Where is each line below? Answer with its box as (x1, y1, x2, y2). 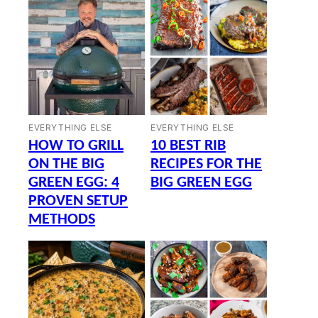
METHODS (28, 212, 95, 228)
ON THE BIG (28, 156, 104, 172)
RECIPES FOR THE (150, 156, 262, 172)
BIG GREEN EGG (150, 175, 252, 191)
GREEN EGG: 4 (28, 175, 119, 191)
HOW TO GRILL (28, 138, 124, 154)
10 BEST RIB (150, 138, 226, 154)
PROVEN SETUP (28, 193, 128, 209)
